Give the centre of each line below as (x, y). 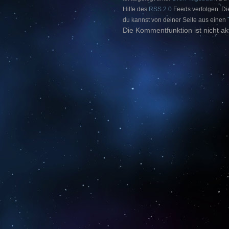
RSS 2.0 (160, 9)
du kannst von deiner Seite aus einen (175, 20)
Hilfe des (136, 9)
